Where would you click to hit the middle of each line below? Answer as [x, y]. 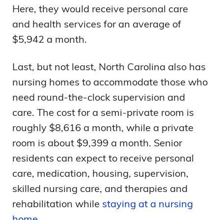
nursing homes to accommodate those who [110, 82]
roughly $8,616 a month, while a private [103, 127]
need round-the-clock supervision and [99, 97]
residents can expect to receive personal [103, 158]
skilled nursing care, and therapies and [100, 188]
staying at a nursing [148, 204]
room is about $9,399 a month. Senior [97, 143]
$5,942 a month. [50, 39]
